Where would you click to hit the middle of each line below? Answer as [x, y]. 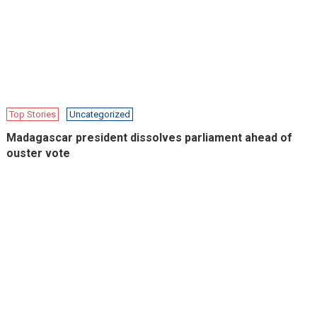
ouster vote [39, 153]
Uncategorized [100, 114]
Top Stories [33, 114]
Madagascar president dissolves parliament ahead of [150, 137]
